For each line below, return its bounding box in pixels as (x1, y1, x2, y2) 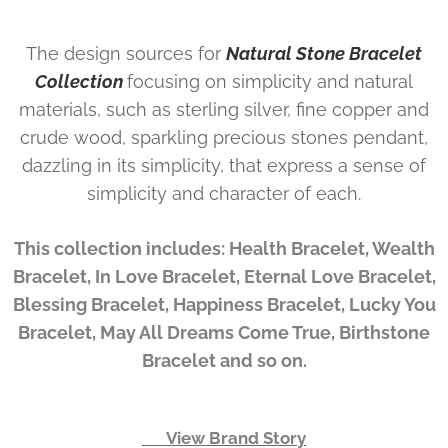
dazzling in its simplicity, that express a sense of (22, 154, 426, 176)
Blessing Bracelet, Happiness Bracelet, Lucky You (12, 293, 436, 315)
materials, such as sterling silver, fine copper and (19, 98, 429, 120)
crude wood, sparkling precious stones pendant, (20, 126, 428, 148)
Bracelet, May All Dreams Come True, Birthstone (18, 321, 430, 343)
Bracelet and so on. (141, 349, 307, 371)
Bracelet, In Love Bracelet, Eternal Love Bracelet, (12, 265, 436, 287)
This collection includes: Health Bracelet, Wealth (13, 237, 435, 259)
